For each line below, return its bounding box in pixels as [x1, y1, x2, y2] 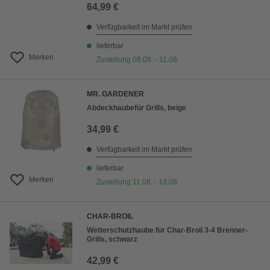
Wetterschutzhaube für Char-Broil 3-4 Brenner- [87, 226, 248, 235]
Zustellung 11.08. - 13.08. [96, 178, 179, 187]
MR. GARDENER [87, 90, 144, 99]
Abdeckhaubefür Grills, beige [87, 104, 186, 113]
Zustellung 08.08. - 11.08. [96, 55, 179, 64]
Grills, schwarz [87, 235, 137, 244]
